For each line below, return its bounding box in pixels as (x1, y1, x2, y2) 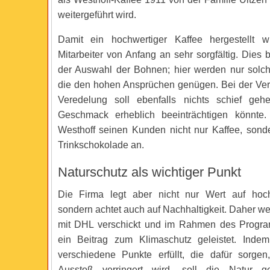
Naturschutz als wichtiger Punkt (57, 165, 241, 180)
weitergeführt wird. (57, 10, 136, 20)
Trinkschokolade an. (57, 140, 144, 150)
